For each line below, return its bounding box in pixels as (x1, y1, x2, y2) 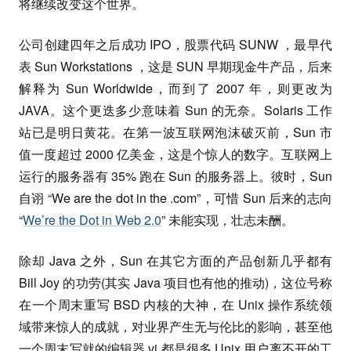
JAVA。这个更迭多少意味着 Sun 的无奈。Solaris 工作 (19, 101, 332, 119)
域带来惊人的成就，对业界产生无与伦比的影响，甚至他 (19, 317, 332, 335)
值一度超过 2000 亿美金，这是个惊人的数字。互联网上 (19, 145, 332, 163)
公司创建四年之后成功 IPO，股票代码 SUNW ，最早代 (19, 35, 332, 53)
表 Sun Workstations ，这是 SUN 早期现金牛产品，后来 (19, 57, 332, 75)
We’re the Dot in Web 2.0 (23, 211, 161, 229)
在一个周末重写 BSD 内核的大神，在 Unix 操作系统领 (19, 295, 332, 313)
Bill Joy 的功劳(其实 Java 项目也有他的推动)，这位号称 (19, 273, 332, 291)
